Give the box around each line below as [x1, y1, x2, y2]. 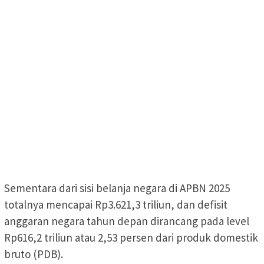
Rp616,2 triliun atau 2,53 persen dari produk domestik [4, 230, 258, 245]
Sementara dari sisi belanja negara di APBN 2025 [4, 180, 230, 195]
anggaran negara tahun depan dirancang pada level [4, 213, 249, 228]
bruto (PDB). [4, 246, 63, 261]
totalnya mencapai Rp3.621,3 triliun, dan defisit [4, 197, 227, 212]
